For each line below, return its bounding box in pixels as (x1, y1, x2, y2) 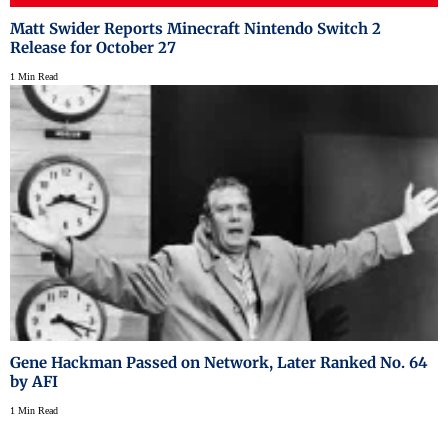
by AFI (10, 372, 58, 392)
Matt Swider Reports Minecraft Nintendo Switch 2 (10, 18, 381, 38)
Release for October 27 (10, 37, 176, 57)
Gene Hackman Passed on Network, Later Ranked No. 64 (10, 353, 428, 373)
